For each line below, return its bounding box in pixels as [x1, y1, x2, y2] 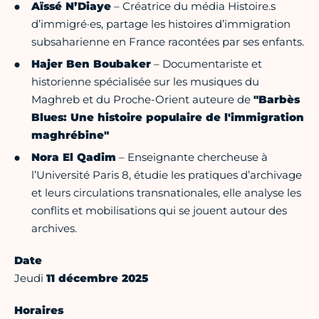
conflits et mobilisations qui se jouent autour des [31, 204, 287, 218]
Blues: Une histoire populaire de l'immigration [31, 110, 304, 125]
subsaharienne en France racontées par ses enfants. [31, 35, 304, 49]
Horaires [14, 303, 63, 318]
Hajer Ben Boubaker [31, 57, 151, 71]
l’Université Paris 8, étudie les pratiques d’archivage [31, 168, 302, 182]
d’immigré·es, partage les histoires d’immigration [31, 17, 291, 31]
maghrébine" [31, 128, 109, 142]
